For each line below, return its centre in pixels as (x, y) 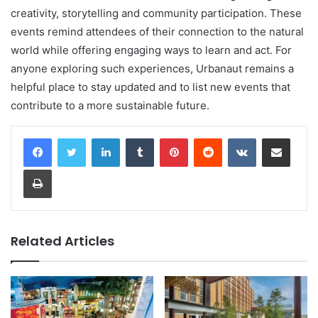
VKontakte (278, 137)
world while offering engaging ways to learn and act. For (151, 50)
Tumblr (168, 137)
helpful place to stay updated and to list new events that (150, 87)
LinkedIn (138, 137)
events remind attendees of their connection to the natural (157, 31)
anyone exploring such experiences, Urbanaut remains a (152, 68)
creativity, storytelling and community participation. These (156, 13)
